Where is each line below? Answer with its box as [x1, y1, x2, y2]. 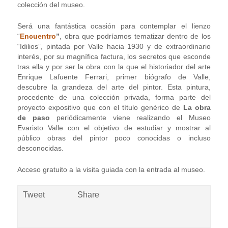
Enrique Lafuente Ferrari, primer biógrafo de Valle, [17, 73, 211, 81]
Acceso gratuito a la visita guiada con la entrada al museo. [17, 165, 206, 174]
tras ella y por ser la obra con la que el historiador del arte [17, 63, 211, 71]
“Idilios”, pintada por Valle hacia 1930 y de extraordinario [17, 42, 211, 50]
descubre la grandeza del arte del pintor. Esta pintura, [17, 83, 211, 91]
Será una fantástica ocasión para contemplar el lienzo [17, 22, 211, 30]
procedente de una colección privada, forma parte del [17, 93, 211, 101]
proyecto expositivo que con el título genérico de [17, 103, 183, 111]
